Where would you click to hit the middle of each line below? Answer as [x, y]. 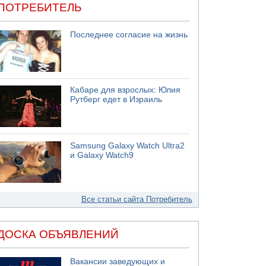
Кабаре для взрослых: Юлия [126, 90]
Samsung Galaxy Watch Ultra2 [128, 145]
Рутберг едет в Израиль [116, 99]
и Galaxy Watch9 [102, 155]
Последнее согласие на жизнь [129, 34]
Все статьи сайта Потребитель [137, 199]
